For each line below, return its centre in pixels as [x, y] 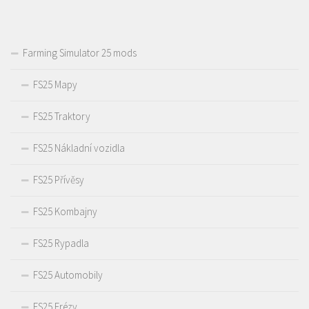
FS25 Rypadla [61, 243]
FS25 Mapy [55, 85]
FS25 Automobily [68, 275]
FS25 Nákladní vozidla [79, 148]
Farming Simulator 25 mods [80, 53]
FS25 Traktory [62, 117]
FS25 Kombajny [65, 212]
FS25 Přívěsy [59, 180]
